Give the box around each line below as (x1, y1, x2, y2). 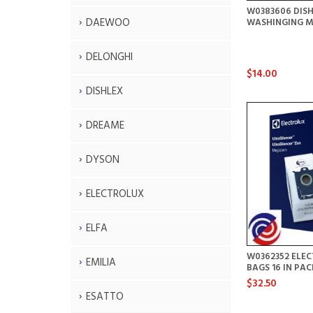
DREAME (86, 117, 124, 134)
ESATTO (86, 288, 124, 305)
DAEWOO (86, 14, 130, 31)
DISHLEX (86, 82, 123, 100)
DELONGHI (86, 48, 133, 66)
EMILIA (86, 254, 116, 271)
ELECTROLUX (86, 185, 144, 203)
